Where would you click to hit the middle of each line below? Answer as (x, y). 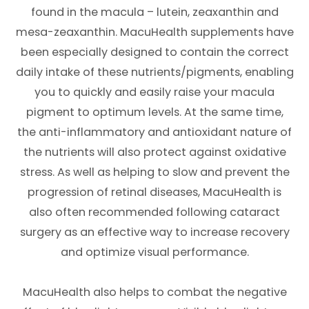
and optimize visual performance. (154, 252)
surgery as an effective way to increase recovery (154, 232)
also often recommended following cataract (154, 212)
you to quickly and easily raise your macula (154, 92)
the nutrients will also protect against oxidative (154, 152)
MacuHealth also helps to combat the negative (154, 292)
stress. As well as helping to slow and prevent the (154, 172)
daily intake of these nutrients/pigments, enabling (154, 72)
